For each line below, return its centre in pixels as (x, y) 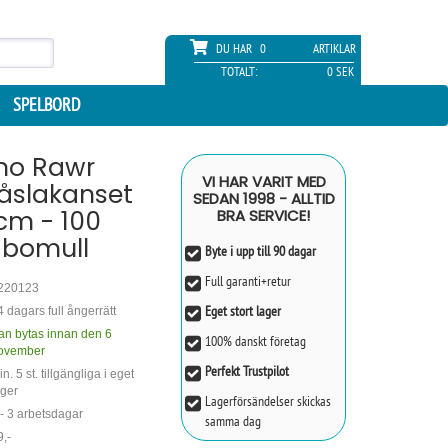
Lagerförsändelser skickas (268, 401)
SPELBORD (46, 104)
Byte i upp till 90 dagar (260, 251)
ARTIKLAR (334, 48)
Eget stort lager (243, 311)
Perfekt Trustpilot (247, 371)
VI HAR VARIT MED (263, 181)
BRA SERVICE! (263, 215)
